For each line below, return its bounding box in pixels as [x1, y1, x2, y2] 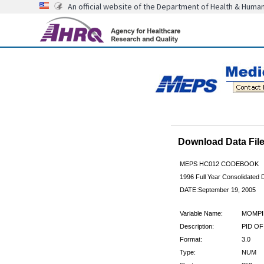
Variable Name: [179, 209, 223, 217]
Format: [179, 235, 202, 243]
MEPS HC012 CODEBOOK [179, 160, 259, 167]
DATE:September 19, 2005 [179, 186, 256, 193]
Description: [179, 222, 214, 230]
